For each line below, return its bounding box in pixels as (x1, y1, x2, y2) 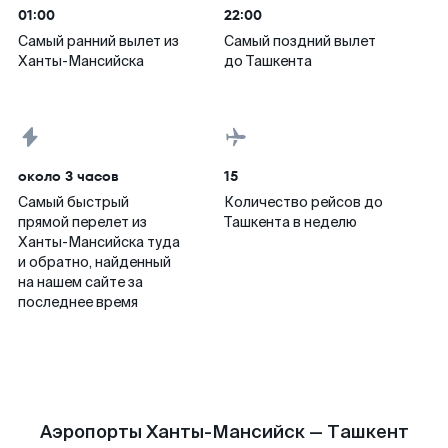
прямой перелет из (18, 213, 147, 231)
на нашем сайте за (18, 273, 143, 291)
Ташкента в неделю (224, 213, 357, 231)
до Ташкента (224, 52, 312, 70)
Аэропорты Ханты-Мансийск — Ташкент (39, 420, 409, 444)
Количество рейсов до (224, 193, 383, 211)
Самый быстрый (18, 193, 129, 211)
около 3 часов (18, 166, 119, 186)
